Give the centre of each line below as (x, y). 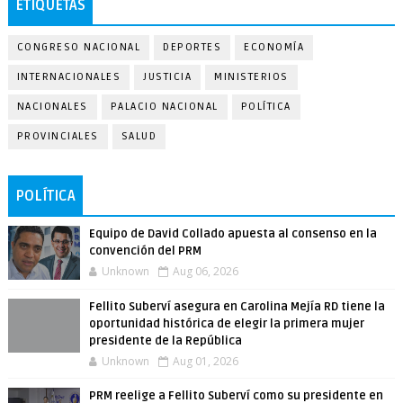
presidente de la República (165, 341)
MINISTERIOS (251, 77)
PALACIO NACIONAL (164, 107)
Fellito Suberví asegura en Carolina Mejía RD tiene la (237, 307)
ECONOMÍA (274, 47)
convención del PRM (145, 251)
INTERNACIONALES (69, 77)
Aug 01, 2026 (205, 361)
